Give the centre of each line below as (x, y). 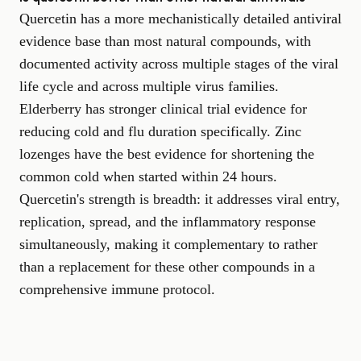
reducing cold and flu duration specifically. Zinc (160, 132)
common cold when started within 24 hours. (148, 177)
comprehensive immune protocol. (117, 290)
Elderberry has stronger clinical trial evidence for (163, 109)
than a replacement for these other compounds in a (167, 267)
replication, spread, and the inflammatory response (168, 222)
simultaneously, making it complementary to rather (168, 245)
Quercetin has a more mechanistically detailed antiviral (180, 19)
